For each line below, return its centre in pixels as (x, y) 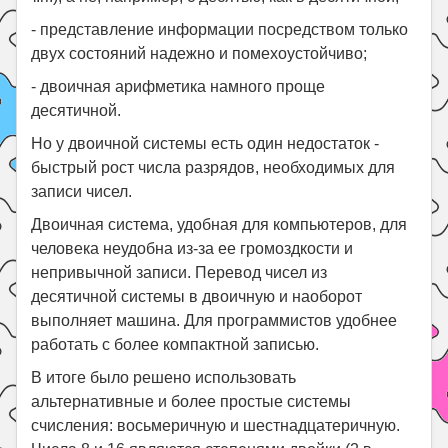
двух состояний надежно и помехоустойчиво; (199, 53)
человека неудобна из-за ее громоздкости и (192, 248)
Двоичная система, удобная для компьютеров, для (219, 224)
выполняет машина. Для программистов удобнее (214, 320)
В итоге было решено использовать (164, 377)
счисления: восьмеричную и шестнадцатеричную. (216, 425)
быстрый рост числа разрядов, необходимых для (213, 167)
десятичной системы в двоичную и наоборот (197, 296)
